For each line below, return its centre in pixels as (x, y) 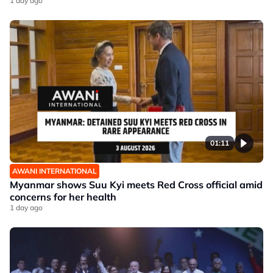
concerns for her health (63, 197)
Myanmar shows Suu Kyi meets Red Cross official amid (136, 185)
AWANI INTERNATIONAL (55, 171)
